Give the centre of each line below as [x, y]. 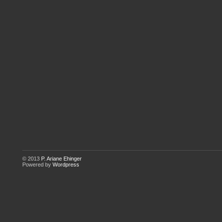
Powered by [37, 165]
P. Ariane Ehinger [61, 159]
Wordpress [66, 165]
